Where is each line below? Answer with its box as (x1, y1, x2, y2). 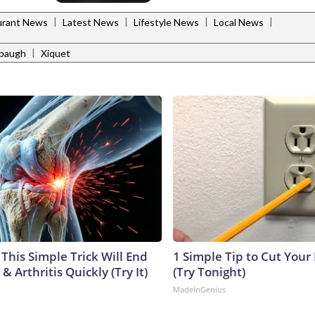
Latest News (63, 16, 119, 29)
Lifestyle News (134, 16, 199, 29)
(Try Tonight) (173, 263, 245, 280)
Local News (214, 16, 264, 29)
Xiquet (41, 47, 70, 60)
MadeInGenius (173, 283, 226, 295)
